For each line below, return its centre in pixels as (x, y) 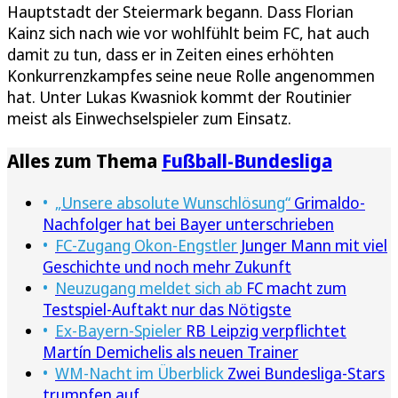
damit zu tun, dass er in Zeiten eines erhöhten (171, 55)
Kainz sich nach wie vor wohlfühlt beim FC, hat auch (188, 33)
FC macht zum (295, 288)
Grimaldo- (328, 203)
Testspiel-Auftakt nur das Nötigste (167, 310)
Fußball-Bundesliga (247, 161)
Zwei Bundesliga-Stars (304, 374)
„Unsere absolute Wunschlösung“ (173, 203)
